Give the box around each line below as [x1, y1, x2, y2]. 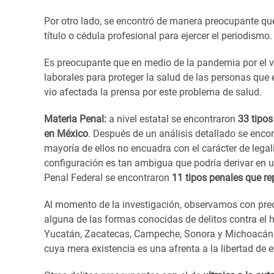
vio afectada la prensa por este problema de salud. [44, 86, 262, 98]
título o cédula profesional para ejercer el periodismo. [44, 29, 272, 42]
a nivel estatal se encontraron [109, 113, 235, 125]
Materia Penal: [44, 113, 106, 125]
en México [44, 127, 88, 139]
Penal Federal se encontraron [44, 171, 169, 183]
